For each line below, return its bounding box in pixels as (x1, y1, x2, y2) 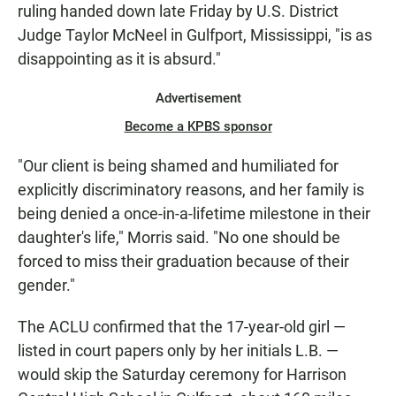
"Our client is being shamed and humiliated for (18, 156, 339, 175)
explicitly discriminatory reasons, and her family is (18, 180, 364, 199)
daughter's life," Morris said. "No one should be (18, 228, 340, 247)
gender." (18, 276, 75, 294)
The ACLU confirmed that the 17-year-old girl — (18, 317, 346, 336)
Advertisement (155, 90, 241, 106)
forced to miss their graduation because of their (18, 252, 349, 270)
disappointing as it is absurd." (18, 49, 221, 68)
